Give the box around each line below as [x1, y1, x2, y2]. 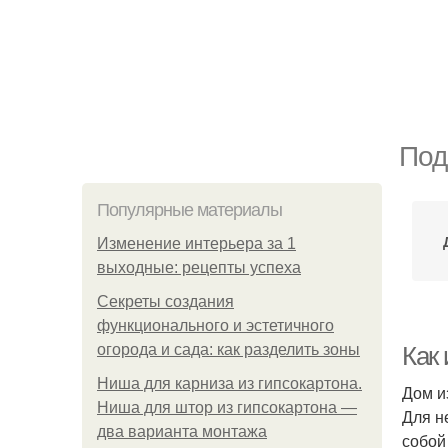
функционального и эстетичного [97, 317, 334, 334]
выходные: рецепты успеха [97, 259, 301, 276]
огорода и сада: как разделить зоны [97, 341, 360, 358]
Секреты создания [97, 293, 234, 310]
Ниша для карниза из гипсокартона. [97, 375, 362, 392]
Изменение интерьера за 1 [97, 235, 296, 252]
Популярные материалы [97, 200, 282, 220]
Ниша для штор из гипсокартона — [97, 399, 357, 416]
